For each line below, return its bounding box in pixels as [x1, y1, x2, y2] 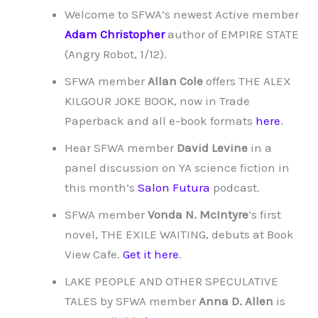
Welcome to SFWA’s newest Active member [65, 7, 299, 22]
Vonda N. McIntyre [148, 207, 248, 222]
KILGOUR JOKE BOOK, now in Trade [65, 94, 250, 109]
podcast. [210, 180, 260, 195]
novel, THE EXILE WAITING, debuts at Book [65, 227, 294, 242]
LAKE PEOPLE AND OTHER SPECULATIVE [65, 274, 278, 289]
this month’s [65, 180, 138, 195]
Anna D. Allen [199, 294, 273, 309]
